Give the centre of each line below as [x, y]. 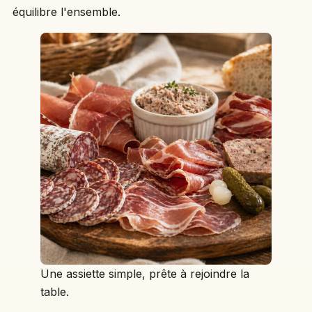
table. [54, 291]
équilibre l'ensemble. [66, 11]
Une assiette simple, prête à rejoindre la [145, 273]
